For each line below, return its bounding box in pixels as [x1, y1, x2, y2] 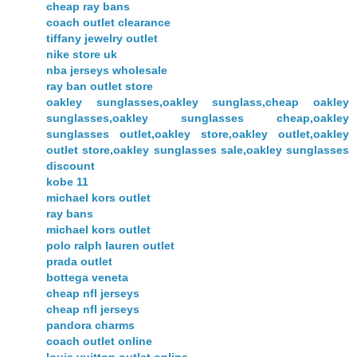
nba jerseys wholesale [46, 63, 167, 76]
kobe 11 [46, 175, 88, 188]
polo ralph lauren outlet [46, 238, 175, 252]
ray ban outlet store [46, 79, 153, 92]
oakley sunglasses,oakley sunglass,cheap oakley [46, 95, 349, 108]
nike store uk [46, 47, 117, 61]
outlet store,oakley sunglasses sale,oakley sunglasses [46, 143, 349, 156]
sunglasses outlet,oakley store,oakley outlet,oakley [46, 127, 349, 140]
